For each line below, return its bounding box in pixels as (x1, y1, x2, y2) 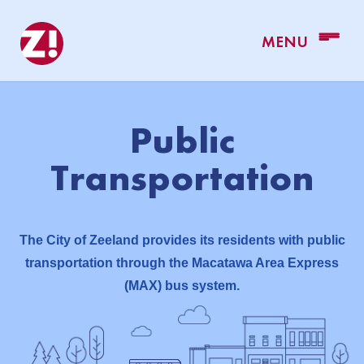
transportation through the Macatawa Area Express (25, 256, 339, 270)
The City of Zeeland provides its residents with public (19, 233, 345, 247)
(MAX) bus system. (124, 279, 240, 292)
